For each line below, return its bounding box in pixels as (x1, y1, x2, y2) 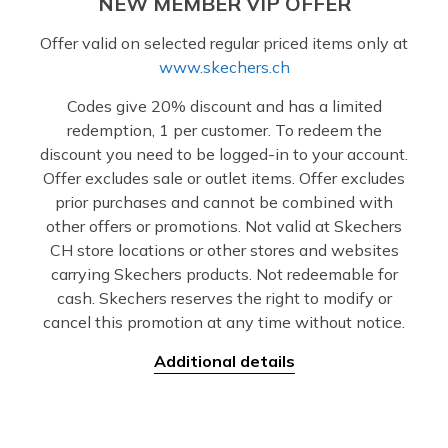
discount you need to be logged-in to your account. (40, 144, 408, 164)
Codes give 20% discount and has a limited (66, 96, 382, 116)
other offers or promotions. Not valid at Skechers (46, 216, 402, 236)
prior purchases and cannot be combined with (55, 192, 393, 212)
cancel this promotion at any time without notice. (43, 312, 405, 332)
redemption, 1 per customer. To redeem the (66, 120, 382, 140)
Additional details (153, 351, 295, 371)
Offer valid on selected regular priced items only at (40, 33, 408, 53)
